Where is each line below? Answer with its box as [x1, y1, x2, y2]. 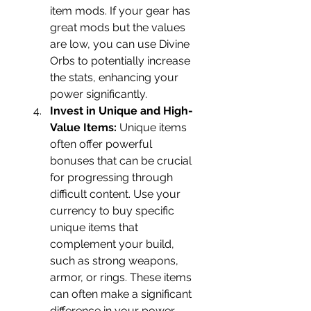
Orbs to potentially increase [50, 54, 190, 67]
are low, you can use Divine [50, 37, 190, 51]
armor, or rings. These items [50, 271, 192, 284]
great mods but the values [50, 21, 185, 34]
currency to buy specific [50, 204, 174, 217]
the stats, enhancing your [50, 71, 178, 84]
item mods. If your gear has [50, 4, 190, 17]
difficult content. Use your [50, 187, 180, 201]
